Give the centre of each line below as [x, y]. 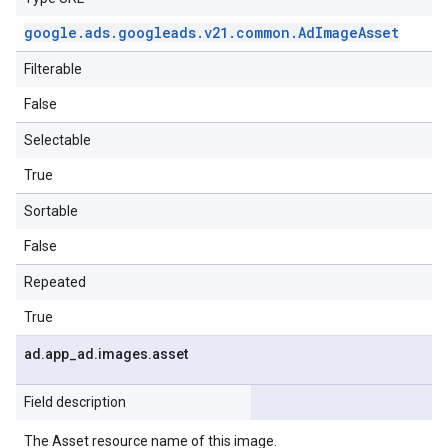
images [123, 354]
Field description [75, 402]
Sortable [51, 211]
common [263, 32]
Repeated [55, 282]
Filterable [53, 69]
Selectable [57, 140]
